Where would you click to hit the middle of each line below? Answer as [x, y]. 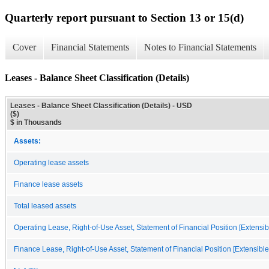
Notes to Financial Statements [200, 47]
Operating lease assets [51, 162]
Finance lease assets [48, 184]
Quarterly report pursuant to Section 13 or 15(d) [124, 17]
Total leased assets [45, 206]
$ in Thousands [36, 122]
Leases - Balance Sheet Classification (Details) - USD [101, 105]
